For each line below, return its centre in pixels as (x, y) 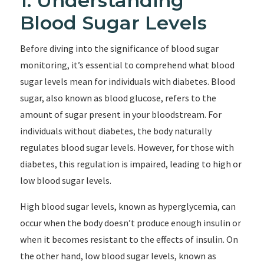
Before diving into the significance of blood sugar (119, 48)
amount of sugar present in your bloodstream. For (121, 114)
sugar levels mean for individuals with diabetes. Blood (127, 81)
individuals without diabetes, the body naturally (115, 131)
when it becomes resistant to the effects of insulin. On (129, 239)
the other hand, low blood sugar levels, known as (118, 256)
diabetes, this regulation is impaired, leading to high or (131, 164)
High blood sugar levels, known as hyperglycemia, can (128, 206)
